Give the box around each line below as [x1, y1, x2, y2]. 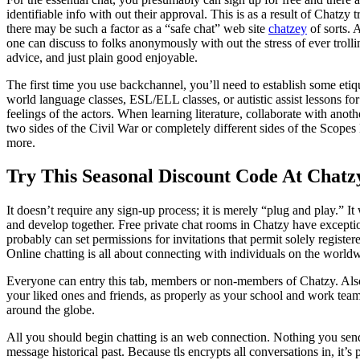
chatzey [268, 21, 307, 35]
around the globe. [6, 303, 95, 317]
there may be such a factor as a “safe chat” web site [6, 21, 268, 35]
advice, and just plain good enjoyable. [6, 50, 198, 64]
